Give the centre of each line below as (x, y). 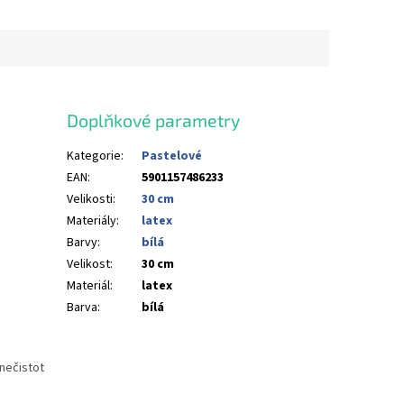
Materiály (92, 220)
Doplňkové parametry (154, 120)
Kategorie (94, 156)
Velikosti (90, 199)
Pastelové (172, 156)
